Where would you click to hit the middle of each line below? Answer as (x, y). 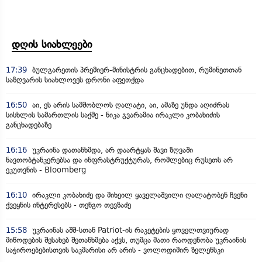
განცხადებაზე (29, 125)
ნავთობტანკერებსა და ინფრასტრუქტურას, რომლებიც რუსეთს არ (119, 160)
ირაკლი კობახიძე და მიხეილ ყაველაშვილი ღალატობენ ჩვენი (139, 195)
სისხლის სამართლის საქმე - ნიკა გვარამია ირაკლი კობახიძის (113, 115)
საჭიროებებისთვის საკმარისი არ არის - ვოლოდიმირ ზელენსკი (115, 250)
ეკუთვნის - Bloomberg (46, 170)
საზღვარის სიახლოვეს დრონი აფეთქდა (75, 80)
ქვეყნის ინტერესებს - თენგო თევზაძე (68, 205)
